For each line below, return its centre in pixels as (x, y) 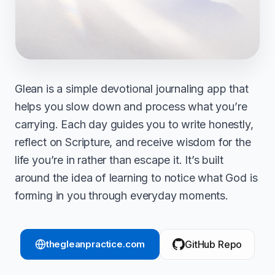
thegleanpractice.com (95, 244)
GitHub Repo (214, 244)
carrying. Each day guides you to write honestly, (134, 124)
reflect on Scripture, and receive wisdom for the (133, 142)
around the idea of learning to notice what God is (136, 177)
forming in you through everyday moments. (122, 195)
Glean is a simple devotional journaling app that (132, 88)
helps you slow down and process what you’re (131, 106)
